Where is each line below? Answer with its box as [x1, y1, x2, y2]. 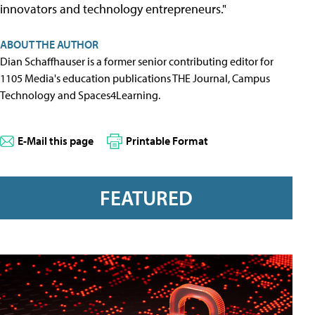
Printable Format [126, 134, 208, 148]
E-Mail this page [18, 134, 94, 148]
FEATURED [100, 185, 193, 211]
